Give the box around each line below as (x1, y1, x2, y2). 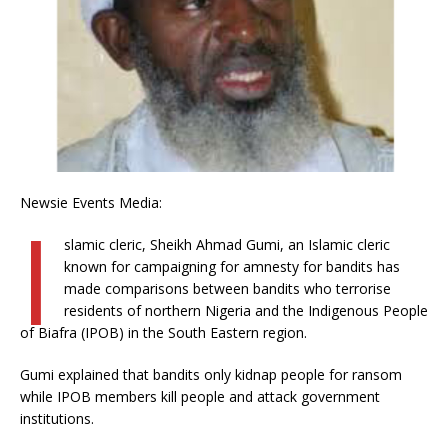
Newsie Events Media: (20, 192, 162, 212)
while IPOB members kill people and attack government (20, 386, 380, 406)
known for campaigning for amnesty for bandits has (63, 256, 400, 276)
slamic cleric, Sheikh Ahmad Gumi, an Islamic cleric (63, 234, 390, 254)
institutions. (20, 408, 94, 428)
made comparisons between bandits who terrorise (63, 278, 391, 298)
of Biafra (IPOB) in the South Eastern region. (20, 322, 307, 342)
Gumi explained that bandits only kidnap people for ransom (20, 364, 402, 384)
